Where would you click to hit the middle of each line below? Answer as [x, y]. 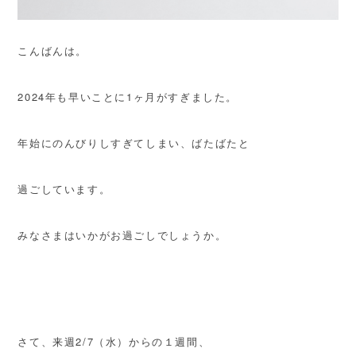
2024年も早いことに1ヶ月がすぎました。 [128, 97]
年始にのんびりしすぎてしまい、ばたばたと [134, 143]
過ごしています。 [64, 189]
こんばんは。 [52, 51]
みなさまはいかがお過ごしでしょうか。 [122, 235]
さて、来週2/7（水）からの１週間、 [114, 342]
